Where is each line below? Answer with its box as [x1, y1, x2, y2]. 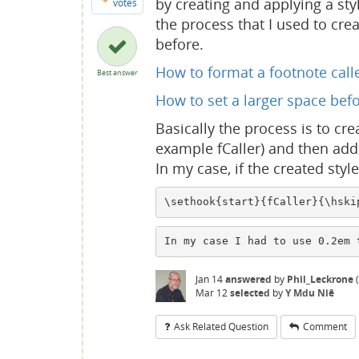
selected [230, 285, 270, 300]
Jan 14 [196, 272, 223, 286]
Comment [303, 319, 347, 333]
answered [225, 272, 272, 286]
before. [155, 34, 204, 54]
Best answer [96, 67, 138, 78]
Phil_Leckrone [287, 272, 353, 286]
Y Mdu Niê [285, 285, 334, 300]
